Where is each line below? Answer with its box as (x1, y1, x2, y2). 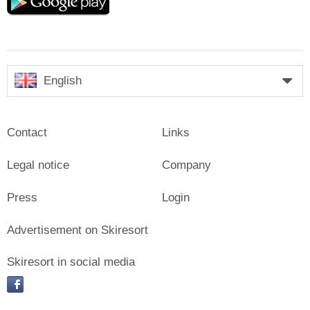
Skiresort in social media (7, 255, 135, 269)
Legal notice (7, 158, 69, 172)
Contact (7, 126, 47, 140)
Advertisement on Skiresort (7, 224, 148, 237)
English (44, 74, 82, 88)
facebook (23, 282, 70, 295)
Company (162, 158, 211, 172)
